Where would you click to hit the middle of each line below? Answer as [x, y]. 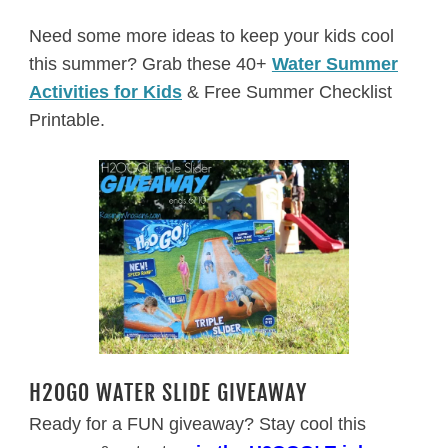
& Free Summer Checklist [286, 91]
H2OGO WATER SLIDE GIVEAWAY [167, 392]
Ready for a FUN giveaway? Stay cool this [197, 423]
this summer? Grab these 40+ [150, 63]
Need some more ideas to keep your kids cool [211, 35]
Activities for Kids [105, 91]
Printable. [66, 119]
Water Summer [334, 63]
